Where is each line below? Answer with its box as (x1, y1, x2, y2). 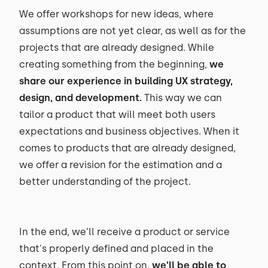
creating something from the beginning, (19, 59, 207, 70)
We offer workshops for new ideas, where (19, 8, 214, 20)
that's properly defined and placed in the (19, 243, 214, 254)
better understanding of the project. (19, 176, 191, 187)
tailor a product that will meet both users (19, 109, 215, 120)
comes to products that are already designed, (19, 142, 236, 154)
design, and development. (19, 92, 142, 103)
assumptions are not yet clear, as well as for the (19, 25, 246, 36)
